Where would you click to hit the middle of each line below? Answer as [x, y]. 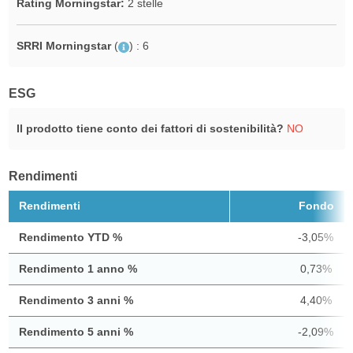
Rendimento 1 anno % [78, 269]
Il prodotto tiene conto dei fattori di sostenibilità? [150, 129]
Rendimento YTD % [70, 238]
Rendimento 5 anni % [76, 332]
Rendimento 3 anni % [76, 301]
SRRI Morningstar [63, 46]
